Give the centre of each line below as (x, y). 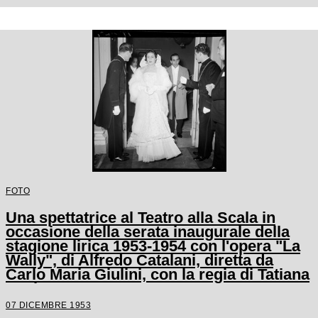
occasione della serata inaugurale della (148, 232)
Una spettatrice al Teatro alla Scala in (141, 218)
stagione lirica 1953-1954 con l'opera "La (153, 246)
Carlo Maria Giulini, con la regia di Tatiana (158, 275)
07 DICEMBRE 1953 (48, 305)
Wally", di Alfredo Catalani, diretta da (139, 261)
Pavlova (35, 289)
